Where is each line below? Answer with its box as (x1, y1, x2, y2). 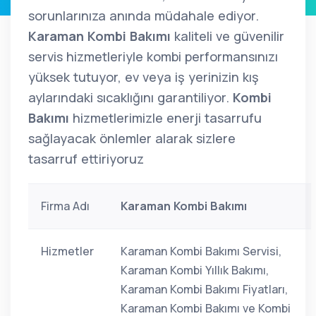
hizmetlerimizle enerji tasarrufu (69, 109, 262, 126)
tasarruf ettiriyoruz (28, 150, 144, 167)
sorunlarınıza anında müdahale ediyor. (28, 7, 259, 24)
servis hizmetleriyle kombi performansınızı (28, 48, 278, 65)
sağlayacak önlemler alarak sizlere (28, 130, 236, 147)
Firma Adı (41, 198, 90, 214)
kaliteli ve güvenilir (171, 28, 284, 44)
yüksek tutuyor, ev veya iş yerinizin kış (28, 68, 259, 85)
